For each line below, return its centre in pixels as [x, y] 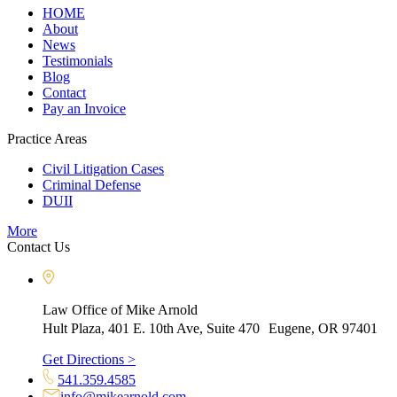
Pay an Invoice [84, 108]
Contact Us [39, 246]
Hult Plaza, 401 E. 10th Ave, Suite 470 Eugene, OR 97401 [210, 328]
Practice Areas [47, 138]
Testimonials [78, 60]
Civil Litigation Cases [103, 168]
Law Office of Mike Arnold [120, 309]
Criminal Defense [92, 184]
